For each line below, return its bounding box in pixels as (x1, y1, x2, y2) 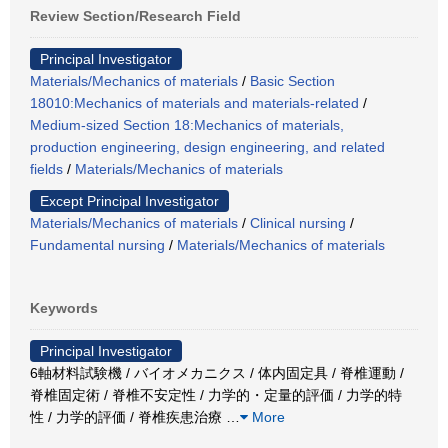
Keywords (30, 299, 98, 316)
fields (30, 160, 63, 177)
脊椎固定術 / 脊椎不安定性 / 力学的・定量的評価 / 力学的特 (30, 386, 402, 403)
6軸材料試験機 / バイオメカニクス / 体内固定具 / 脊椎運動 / (30, 364, 404, 381)
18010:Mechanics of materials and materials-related (30, 94, 359, 111)
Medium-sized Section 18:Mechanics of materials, (30, 116, 344, 133)
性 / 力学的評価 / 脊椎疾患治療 (30, 408, 226, 425)
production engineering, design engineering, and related (30, 138, 385, 155)
